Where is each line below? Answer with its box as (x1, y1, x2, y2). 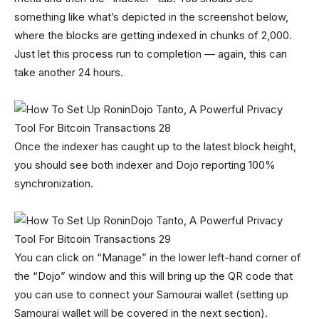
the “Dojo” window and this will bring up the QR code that (14, 269, 293, 283)
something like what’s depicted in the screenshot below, (14, 10, 288, 23)
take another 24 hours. (14, 66, 123, 79)
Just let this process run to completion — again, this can (14, 47, 287, 61)
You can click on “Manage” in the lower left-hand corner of (14, 251, 301, 264)
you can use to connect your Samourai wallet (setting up (14, 288, 288, 301)
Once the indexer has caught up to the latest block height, (14, 140, 296, 153)
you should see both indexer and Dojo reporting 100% (14, 158, 276, 172)
